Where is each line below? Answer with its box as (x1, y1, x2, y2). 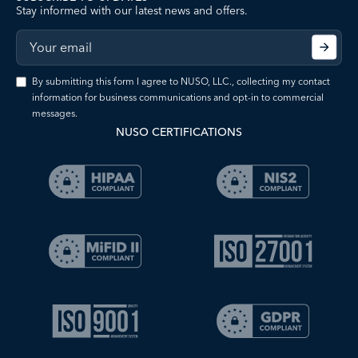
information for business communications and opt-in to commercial (32, 90, 324, 103)
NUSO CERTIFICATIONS (116, 124, 242, 139)
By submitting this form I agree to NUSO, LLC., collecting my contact (32, 74, 330, 87)
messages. (32, 106, 78, 119)
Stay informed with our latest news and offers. (16, 2, 248, 18)
